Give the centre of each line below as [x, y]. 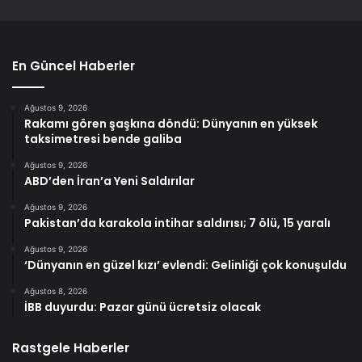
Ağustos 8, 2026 [56, 291]
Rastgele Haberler [71, 348]
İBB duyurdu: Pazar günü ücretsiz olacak [143, 307]
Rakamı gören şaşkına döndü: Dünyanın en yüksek [171, 124]
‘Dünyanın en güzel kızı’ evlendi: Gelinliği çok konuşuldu [185, 265]
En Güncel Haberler [74, 66]
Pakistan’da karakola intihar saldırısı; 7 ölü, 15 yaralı [177, 223]
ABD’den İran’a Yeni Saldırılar [109, 181]
